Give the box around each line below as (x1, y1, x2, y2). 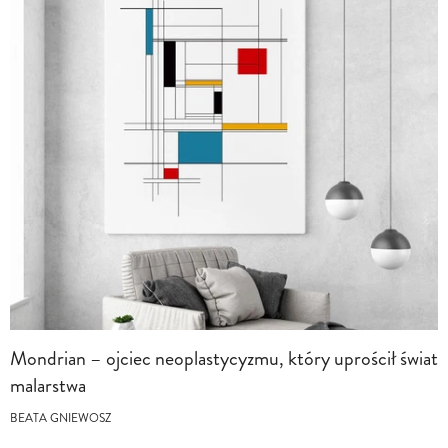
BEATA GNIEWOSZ (10, 410, 111, 428)
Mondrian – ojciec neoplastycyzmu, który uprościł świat (10, 344, 438, 374)
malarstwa (10, 371, 86, 401)
